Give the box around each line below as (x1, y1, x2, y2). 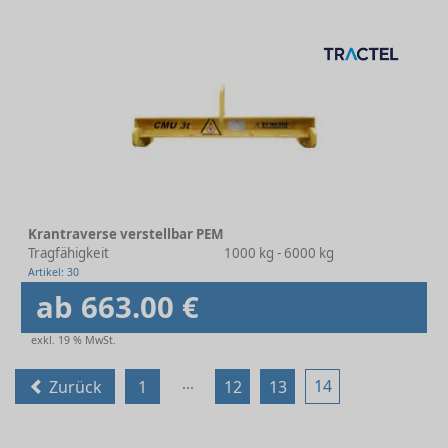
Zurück (44, 376, 102, 399)
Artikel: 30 (28, 265, 79, 280)
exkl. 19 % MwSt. (31, 333, 116, 348)
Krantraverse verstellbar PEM (28, 225, 224, 244)
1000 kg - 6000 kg (224, 244, 334, 263)
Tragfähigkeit (28, 244, 109, 263)
